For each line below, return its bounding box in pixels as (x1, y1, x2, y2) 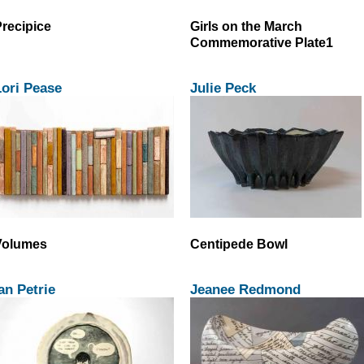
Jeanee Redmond (190, 281, 301, 298)
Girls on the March (190, 18, 302, 33)
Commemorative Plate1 (190, 34, 333, 50)
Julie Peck (190, 80, 256, 96)
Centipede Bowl (190, 236, 288, 252)
